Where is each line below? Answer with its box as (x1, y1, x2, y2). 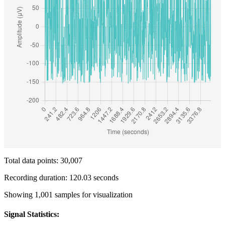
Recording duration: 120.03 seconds (4, 173, 119, 182)
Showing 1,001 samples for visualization (4, 190, 133, 199)
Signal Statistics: (4, 210, 59, 219)
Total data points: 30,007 (4, 156, 82, 165)
